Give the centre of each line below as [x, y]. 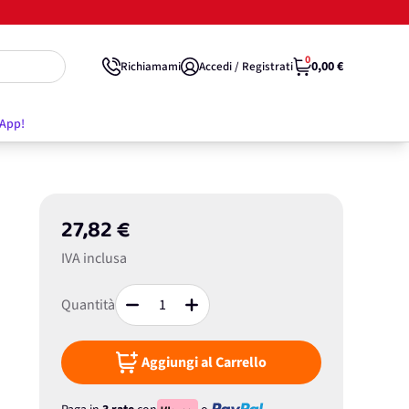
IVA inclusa [94, 258]
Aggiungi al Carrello [204, 362]
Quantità [88, 305]
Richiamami [151, 66]
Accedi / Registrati [246, 66]
